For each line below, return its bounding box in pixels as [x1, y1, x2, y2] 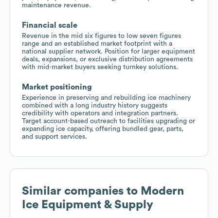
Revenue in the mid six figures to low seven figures [22, 32, 181, 39]
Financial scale [22, 21, 77, 29]
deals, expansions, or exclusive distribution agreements [22, 55, 193, 63]
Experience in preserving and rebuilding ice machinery [22, 94, 191, 101]
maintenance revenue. [22, 1, 91, 9]
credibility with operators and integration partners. [22, 109, 178, 117]
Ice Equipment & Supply [22, 199, 153, 211]
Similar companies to [22, 185, 141, 197]
